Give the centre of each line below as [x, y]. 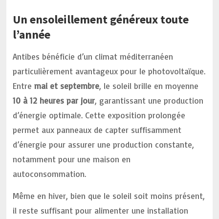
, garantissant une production [149, 100]
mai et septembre [67, 86]
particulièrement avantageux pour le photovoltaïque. [109, 71]
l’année [32, 34]
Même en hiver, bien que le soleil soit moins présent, [109, 196]
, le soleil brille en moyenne [149, 86]
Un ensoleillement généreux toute [101, 19]
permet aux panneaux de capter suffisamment [97, 130]
